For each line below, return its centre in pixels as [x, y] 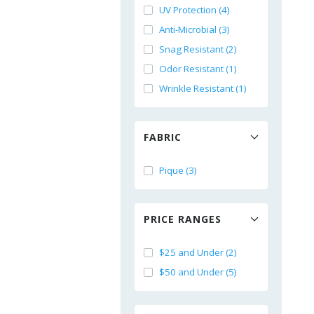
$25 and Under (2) [198, 252]
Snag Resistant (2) [198, 49]
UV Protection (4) [194, 10]
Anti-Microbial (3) [194, 29]
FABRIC [163, 137]
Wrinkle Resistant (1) [203, 88]
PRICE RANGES [183, 219]
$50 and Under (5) [198, 272]
